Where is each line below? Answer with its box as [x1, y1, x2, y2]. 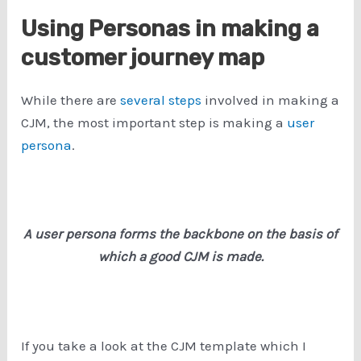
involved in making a [201, 92, 340, 109]
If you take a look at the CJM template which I [21, 337, 307, 354]
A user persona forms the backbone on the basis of [23, 226, 338, 243]
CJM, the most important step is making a [21, 114, 288, 131]
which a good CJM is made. [98, 248, 263, 265]
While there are [21, 92, 121, 109]
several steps [120, 92, 202, 109]
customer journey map [21, 44, 265, 72]
